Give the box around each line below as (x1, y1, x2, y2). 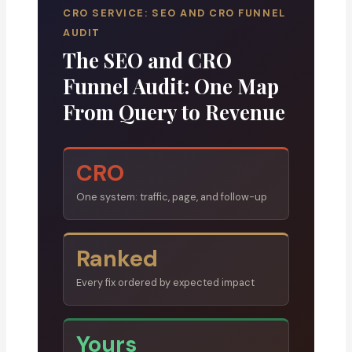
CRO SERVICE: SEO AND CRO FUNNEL (63, 6, 286, 20)
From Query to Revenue (63, 98, 285, 125)
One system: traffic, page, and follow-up (76, 190, 267, 203)
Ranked (76, 244, 158, 273)
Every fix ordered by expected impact (76, 276, 255, 289)
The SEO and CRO (63, 46, 232, 73)
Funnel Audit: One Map (63, 72, 279, 99)
